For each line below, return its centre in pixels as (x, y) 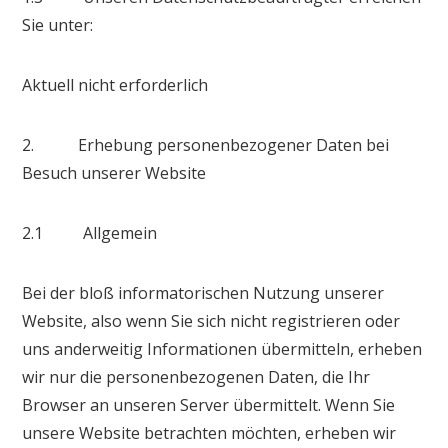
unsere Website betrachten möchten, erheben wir (209, 432)
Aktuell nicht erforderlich (115, 84)
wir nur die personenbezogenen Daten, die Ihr (196, 376)
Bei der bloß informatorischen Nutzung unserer (203, 292)
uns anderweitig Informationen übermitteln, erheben (222, 348)
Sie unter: (58, 24)
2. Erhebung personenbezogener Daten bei (206, 144)
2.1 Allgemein (90, 232)
